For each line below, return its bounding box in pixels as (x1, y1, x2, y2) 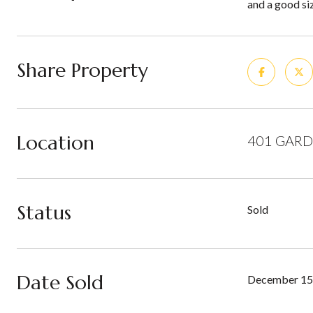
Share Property (17, 58, 148, 82)
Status (17, 201, 71, 225)
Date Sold (17, 270, 103, 295)
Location (17, 131, 94, 155)
